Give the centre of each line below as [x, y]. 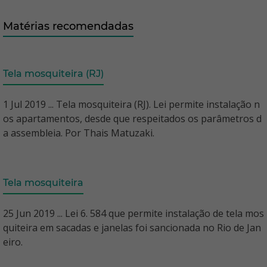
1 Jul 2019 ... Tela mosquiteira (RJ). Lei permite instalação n [131, 104]
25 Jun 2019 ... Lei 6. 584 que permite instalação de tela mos [133, 213]
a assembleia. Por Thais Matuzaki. [79, 133]
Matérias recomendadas [68, 26]
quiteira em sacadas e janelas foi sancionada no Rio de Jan [132, 228]
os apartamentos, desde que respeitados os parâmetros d [132, 119]
